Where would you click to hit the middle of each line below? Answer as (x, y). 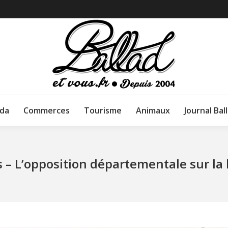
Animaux (153, 110)
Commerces (47, 110)
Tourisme (103, 110)
